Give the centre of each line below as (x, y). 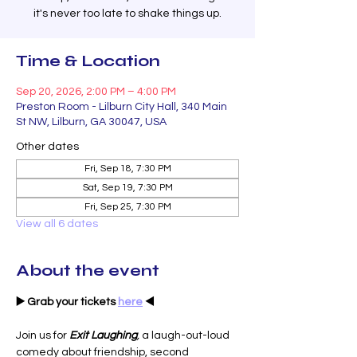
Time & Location (88, 61)
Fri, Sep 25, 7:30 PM (127, 207)
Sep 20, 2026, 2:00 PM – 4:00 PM (96, 92)
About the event (88, 271)
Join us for (43, 335)
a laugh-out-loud (186, 335)
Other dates (47, 147)
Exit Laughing (103, 335)
